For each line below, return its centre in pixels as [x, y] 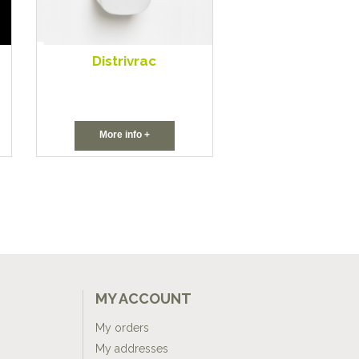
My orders [122, 328]
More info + [124, 135]
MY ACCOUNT [143, 299]
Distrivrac [125, 61]
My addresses [131, 349]
